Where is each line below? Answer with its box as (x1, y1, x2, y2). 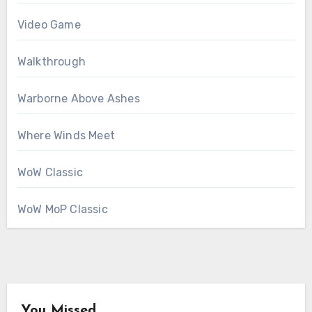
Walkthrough (17, 55, 86, 69)
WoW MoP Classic (17, 203, 108, 217)
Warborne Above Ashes (17, 92, 140, 106)
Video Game (17, 18, 81, 32)
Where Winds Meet (17, 129, 115, 143)
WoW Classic (17, 166, 83, 180)
